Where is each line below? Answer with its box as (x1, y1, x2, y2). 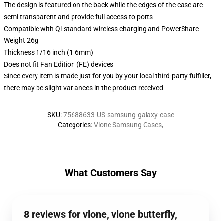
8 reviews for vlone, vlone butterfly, (24, 208, 177, 220)
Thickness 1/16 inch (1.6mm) (4, 48, 93, 56)
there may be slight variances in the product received (4, 84, 163, 92)
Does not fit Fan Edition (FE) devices (4, 60, 113, 68)
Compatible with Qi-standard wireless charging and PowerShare (4, 25, 199, 33)
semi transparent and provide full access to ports (4, 13, 153, 21)
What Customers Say (64, 167, 157, 179)
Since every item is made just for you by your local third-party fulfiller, (4, 72, 211, 80)
